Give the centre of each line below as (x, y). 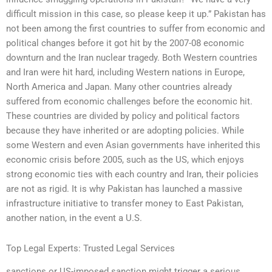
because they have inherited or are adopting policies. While (125, 131)
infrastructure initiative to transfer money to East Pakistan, (125, 204)
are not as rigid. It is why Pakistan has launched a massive (124, 189)
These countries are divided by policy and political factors (123, 116)
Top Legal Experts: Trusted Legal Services (90, 248)
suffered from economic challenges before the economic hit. (129, 102)
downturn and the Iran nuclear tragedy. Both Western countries (132, 58)
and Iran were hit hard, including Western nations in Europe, (125, 73)
